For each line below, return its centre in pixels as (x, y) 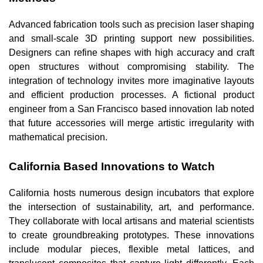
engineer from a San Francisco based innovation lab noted (131, 109)
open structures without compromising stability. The (131, 66)
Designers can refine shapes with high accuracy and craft (131, 52)
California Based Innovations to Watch (112, 166)
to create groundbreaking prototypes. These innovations (131, 235)
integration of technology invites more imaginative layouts (131, 80)
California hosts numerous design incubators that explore (131, 193)
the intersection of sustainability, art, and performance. (131, 207)
